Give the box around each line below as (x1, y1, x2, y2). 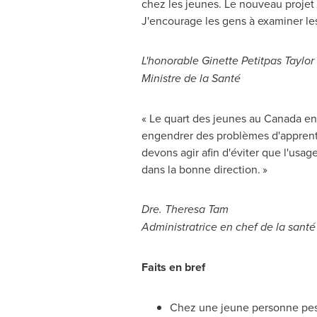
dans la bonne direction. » (141, 161, 273, 177)
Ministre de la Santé (141, 70, 241, 86)
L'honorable (141, 52, 202, 69)
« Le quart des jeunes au (141, 110, 264, 126)
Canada (263, 110, 301, 126)
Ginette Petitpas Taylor (201, 52, 314, 69)
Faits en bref (141, 259, 205, 275)
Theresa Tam (164, 201, 229, 217)
